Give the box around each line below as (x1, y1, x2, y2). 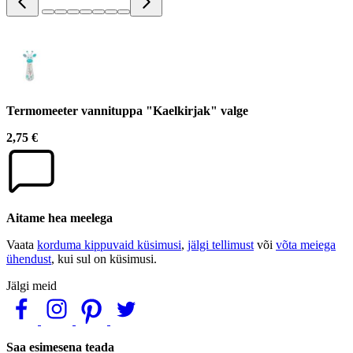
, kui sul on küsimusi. (51, 251, 157, 266)
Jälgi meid (6, 278, 57, 292)
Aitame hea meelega (6, 210, 113, 225)
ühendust (6, 251, 51, 266)
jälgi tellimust (188, 237, 254, 251)
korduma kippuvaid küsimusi (37, 237, 181, 251)
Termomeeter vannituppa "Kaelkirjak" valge (6, 103, 248, 117)
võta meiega (276, 237, 336, 251)
